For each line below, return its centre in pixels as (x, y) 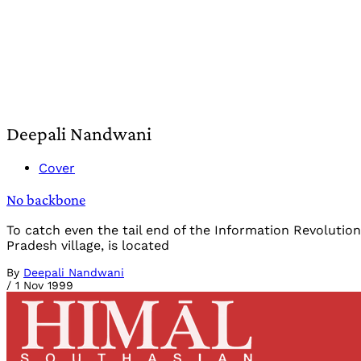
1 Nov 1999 (44, 286)
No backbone (46, 199)
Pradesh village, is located (88, 246)
